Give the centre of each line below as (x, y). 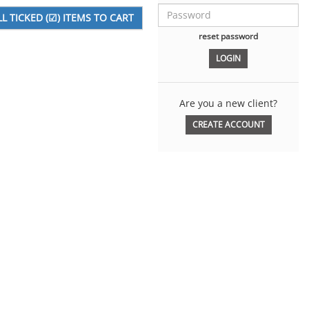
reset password (228, 36)
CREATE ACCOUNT (228, 125)
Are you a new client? (228, 103)
